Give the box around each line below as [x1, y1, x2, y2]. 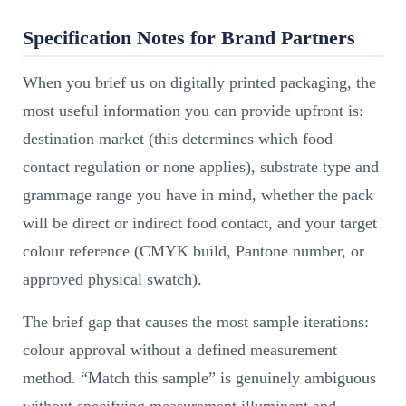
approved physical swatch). [23, 269, 202, 288]
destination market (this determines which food [23, 129, 333, 148]
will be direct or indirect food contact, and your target [23, 213, 377, 232]
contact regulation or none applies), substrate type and [23, 157, 379, 176]
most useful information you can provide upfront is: [23, 101, 363, 120]
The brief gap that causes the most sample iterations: [23, 312, 369, 331]
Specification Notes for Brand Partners [23, 25, 355, 49]
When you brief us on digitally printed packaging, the [23, 72, 376, 92]
